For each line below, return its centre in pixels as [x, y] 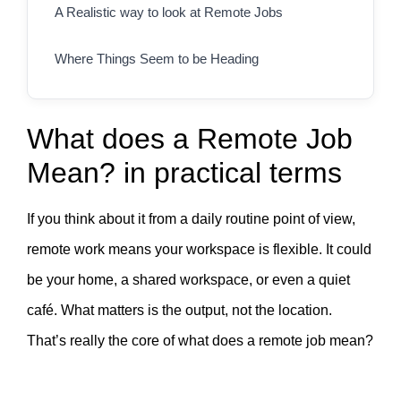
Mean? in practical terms [184, 173]
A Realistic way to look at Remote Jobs [169, 13]
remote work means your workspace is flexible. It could [199, 250]
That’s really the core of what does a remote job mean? [200, 341]
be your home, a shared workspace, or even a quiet [188, 280]
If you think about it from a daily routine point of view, [191, 219]
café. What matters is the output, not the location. [179, 311]
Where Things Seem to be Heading [157, 59]
